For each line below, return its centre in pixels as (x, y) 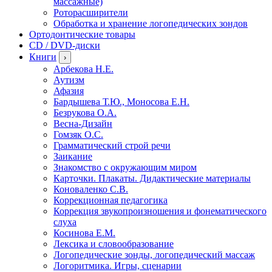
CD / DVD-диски (65, 45)
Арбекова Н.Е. (83, 69)
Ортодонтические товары (82, 34)
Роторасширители (91, 12)
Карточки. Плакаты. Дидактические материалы (152, 178)
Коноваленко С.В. (91, 189)
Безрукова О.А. (85, 112)
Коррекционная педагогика (110, 200)
